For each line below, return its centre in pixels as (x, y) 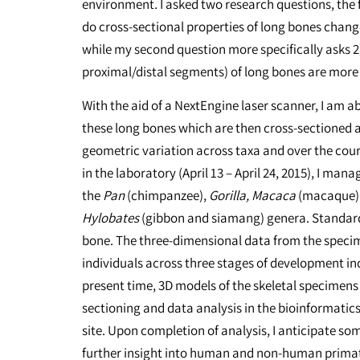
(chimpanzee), (167, 196)
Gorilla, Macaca (252, 196)
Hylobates (110, 218)
